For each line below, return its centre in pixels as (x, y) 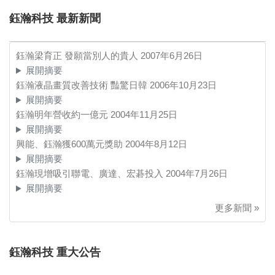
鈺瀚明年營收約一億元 (63, 115)
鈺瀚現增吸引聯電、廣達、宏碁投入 (91, 174)
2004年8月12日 (156, 144)
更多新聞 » (237, 208)
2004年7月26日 (197, 174)
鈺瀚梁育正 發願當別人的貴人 (78, 56)
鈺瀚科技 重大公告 (55, 253)
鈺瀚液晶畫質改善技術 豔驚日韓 (83, 85)
